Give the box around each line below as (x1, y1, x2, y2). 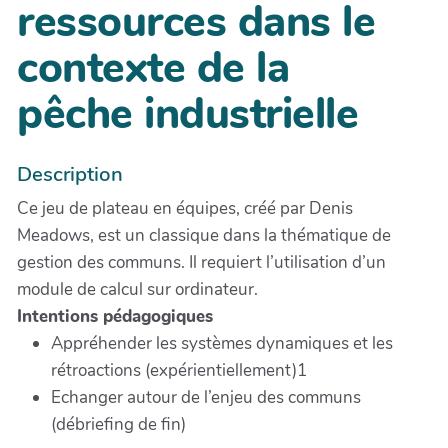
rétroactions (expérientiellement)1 (51, 359, 307, 383)
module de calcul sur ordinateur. (17, 278, 258, 302)
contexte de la (17, 39, 289, 97)
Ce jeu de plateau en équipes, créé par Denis (17, 197, 353, 221)
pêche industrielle (17, 85, 358, 143)
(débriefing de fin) (51, 413, 186, 437)
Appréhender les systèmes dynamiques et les (51, 332, 393, 356)
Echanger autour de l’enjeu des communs (51, 386, 361, 410)
